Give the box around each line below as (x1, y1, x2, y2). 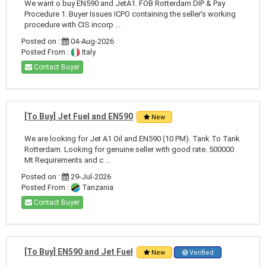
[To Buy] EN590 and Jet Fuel (24, 246, 133, 256)
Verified (187, 248, 214, 256)
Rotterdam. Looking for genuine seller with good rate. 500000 (24, 144, 234, 154)
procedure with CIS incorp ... (24, 20, 121, 29)
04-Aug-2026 (69, 36, 114, 46)
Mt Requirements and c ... (24, 155, 110, 164)
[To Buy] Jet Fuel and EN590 (24, 111, 133, 121)
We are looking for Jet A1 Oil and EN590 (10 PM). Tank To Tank (24, 134, 240, 143)
